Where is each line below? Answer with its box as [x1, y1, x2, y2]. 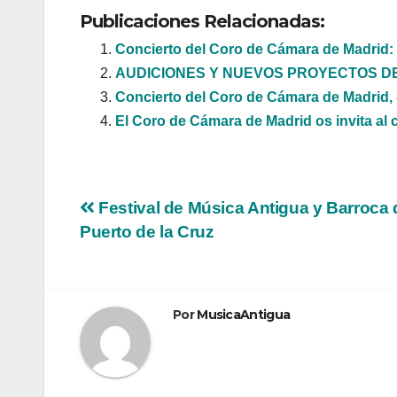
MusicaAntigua [197, 307, 291, 323]
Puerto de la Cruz [80, 222, 214, 242]
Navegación [79, 197, 239, 232]
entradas [79, 269, 197, 305]
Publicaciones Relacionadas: [80, 11, 324, 33]
